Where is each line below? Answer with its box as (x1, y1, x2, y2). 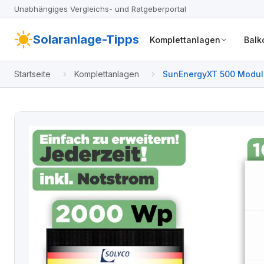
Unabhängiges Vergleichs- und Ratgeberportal (14, 4, 186, 14)
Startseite (14, 69, 51, 79)
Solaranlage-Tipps (33, 32, 139, 47)
